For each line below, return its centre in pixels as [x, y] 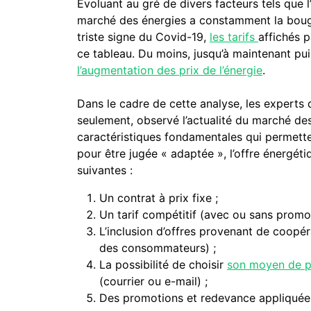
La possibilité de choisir [163, 264]
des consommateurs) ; [158, 247]
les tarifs [234, 36]
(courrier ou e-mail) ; [154, 281]
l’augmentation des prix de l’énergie [170, 70]
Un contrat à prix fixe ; [159, 197]
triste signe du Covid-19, [144, 36]
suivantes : [105, 170]
